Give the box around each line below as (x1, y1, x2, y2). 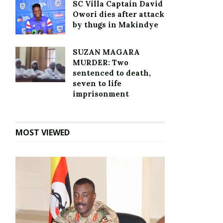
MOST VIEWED (15, 126, 70, 138)
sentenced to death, (73, 68, 151, 78)
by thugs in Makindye (73, 20, 158, 30)
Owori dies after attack (73, 9, 164, 19)
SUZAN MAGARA (73, 47, 140, 57)
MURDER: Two (73, 57, 128, 67)
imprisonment (73, 89, 129, 99)
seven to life (73, 78, 121, 88)
